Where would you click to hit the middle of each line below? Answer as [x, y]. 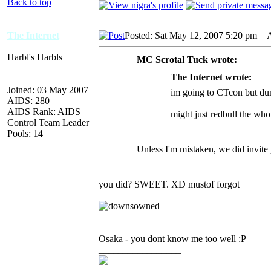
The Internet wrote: [211, 77]
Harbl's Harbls [35, 57]
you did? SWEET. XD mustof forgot [169, 184]
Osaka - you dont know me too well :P [172, 238]
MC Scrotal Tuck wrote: [187, 59]
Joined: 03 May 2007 [48, 90]
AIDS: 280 [28, 100]
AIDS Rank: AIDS [44, 111]
